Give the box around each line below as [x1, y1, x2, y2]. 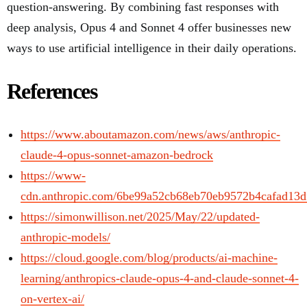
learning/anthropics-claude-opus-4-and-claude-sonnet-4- [21, 271, 299, 285]
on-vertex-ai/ [21, 291, 84, 306]
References [7, 78, 97, 103]
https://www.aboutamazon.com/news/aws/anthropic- [21, 127, 280, 141]
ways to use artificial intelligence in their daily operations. [7, 40, 297, 55]
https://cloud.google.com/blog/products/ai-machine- [21, 250, 278, 265]
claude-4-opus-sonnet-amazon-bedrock [21, 147, 213, 162]
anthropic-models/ [21, 230, 110, 244]
